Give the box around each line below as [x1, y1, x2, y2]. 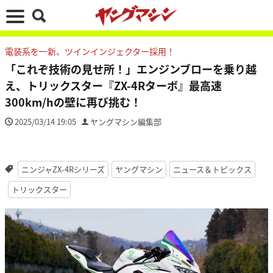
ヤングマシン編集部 [90, 116, 161, 127]
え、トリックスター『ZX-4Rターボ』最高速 [5, 77, 222, 93]
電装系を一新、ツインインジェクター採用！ [5, 45, 175, 57]
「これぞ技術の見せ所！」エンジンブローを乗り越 [5, 61, 257, 77]
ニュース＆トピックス [172, 163, 252, 175]
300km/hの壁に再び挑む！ [5, 94, 141, 110]
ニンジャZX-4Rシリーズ [21, 163, 105, 175]
